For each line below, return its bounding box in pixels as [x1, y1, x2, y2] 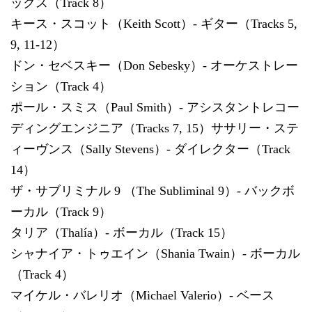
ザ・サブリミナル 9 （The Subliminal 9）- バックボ [10, 183, 295, 198]
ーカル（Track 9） [10, 204, 111, 219]
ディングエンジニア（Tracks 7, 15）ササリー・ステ [10, 120, 299, 135]
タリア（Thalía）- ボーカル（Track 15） [10, 225, 233, 240]
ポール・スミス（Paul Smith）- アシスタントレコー [10, 100, 299, 114]
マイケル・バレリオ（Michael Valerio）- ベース [10, 288, 274, 302]
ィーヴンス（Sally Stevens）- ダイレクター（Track [10, 141, 290, 156]
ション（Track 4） [10, 79, 111, 93]
